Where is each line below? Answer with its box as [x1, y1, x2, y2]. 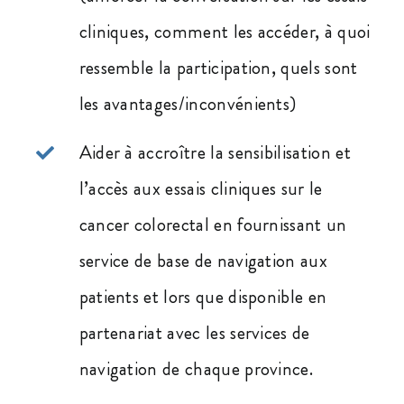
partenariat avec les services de [78, 319, 310, 347]
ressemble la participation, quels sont [78, 54, 358, 82]
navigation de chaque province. [78, 355, 314, 383]
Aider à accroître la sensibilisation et [78, 139, 351, 167]
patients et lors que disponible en [78, 283, 327, 311]
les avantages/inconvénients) [78, 90, 297, 118]
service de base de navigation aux [78, 247, 327, 275]
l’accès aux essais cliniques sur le [78, 175, 323, 203]
